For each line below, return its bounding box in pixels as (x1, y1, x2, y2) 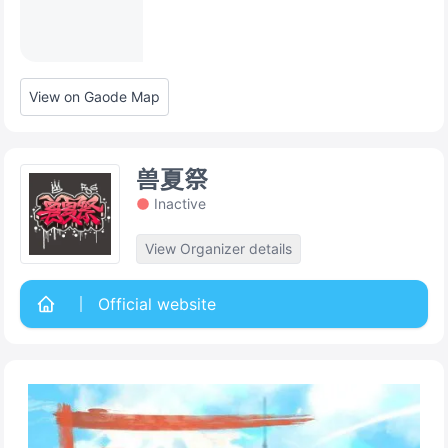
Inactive (154, 195, 206, 212)
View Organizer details (145, 240, 292, 257)
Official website (98, 294, 216, 314)
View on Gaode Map (29, 88, 160, 105)
